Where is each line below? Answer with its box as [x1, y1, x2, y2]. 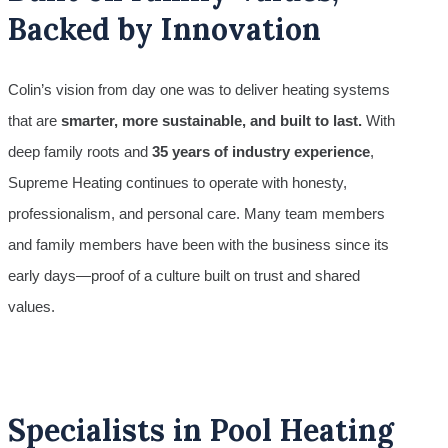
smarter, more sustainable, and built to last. [61, 111, 362, 129]
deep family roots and [8, 142, 152, 160]
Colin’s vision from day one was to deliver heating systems [8, 80, 390, 98]
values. [8, 297, 55, 315]
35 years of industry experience [152, 142, 370, 160]
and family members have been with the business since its [8, 235, 389, 253]
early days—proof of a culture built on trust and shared [8, 266, 360, 284]
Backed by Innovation [8, 9, 321, 48]
